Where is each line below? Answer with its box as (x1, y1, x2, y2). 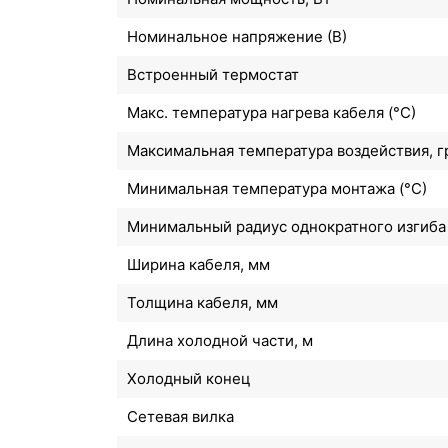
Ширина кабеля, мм (127, 254, 270, 274)
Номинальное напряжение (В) (127, 26, 347, 46)
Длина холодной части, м (127, 330, 313, 350)
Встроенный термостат (127, 64, 299, 84)
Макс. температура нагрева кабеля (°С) (127, 102, 416, 122)
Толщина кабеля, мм (127, 292, 278, 312)
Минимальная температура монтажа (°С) (127, 178, 427, 198)
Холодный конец (127, 368, 251, 388)
